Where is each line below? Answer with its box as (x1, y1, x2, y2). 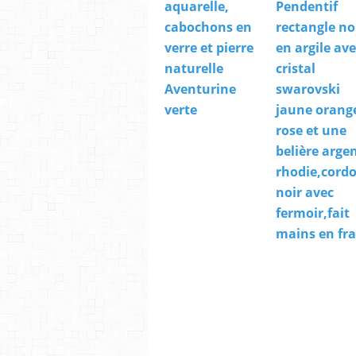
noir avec (275, 184, 334, 202)
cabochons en (164, 18, 252, 37)
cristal (275, 60, 315, 78)
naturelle (164, 60, 223, 78)
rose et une (275, 122, 346, 140)
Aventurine (164, 80, 236, 99)
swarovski (275, 80, 340, 99)
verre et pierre (164, 39, 253, 57)
